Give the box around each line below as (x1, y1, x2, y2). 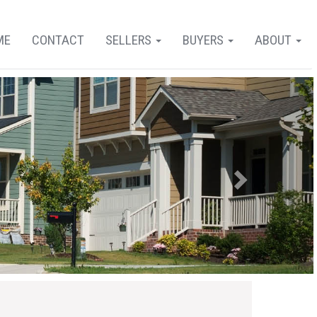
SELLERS (105, 32, 154, 48)
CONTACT (32, 32, 84, 48)
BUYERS (183, 32, 226, 48)
